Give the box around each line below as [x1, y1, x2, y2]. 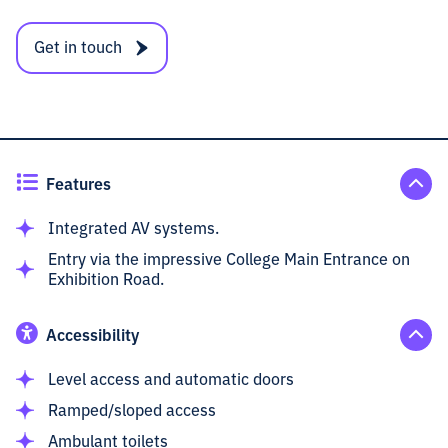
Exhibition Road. [48, 267, 164, 290]
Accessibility [46, 322, 139, 345]
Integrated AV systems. [48, 216, 219, 239]
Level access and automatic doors [48, 367, 294, 390]
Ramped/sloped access [48, 398, 216, 421]
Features [46, 171, 111, 194]
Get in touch [34, 35, 122, 58]
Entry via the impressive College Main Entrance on [48, 247, 410, 270]
